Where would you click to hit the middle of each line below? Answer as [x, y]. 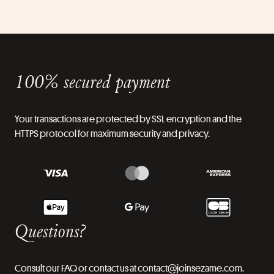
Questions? [50, 231]
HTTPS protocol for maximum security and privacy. [112, 134]
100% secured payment [92, 81]
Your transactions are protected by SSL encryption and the [128, 119]
